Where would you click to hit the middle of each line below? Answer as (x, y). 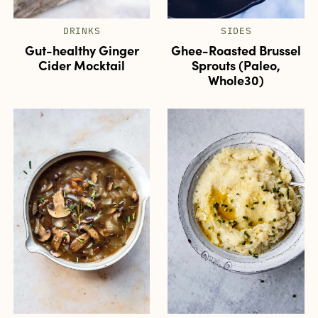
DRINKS (82, 31)
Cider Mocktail (82, 65)
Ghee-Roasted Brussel (236, 50)
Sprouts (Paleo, (236, 65)
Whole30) (236, 79)
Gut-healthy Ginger (82, 50)
